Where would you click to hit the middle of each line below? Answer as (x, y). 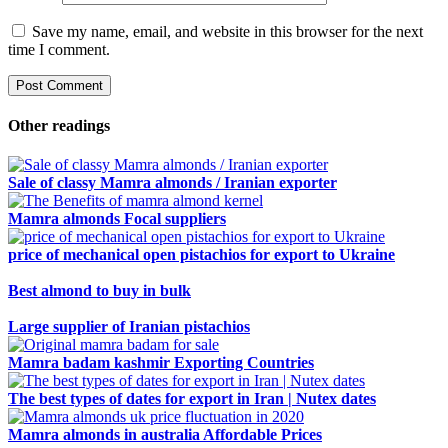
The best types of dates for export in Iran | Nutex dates (192, 399)
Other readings (59, 126)
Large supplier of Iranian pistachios (129, 327)
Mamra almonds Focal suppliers (117, 219)
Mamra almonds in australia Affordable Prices (165, 435)
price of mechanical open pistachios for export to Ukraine (201, 255)
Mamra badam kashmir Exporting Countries (161, 363)
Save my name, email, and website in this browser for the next (227, 31)
